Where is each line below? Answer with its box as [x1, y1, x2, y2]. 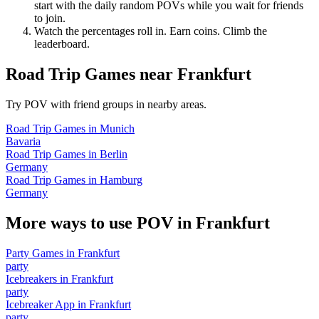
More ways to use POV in [6, 213, 196, 232]
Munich [100, 122, 135, 135]
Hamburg [100, 174, 142, 187]
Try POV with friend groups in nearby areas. [6, 98, 206, 111]
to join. [34, 12, 66, 25]
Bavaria [6, 135, 41, 148]
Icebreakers [6, 272, 57, 285]
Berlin [100, 148, 127, 161]
